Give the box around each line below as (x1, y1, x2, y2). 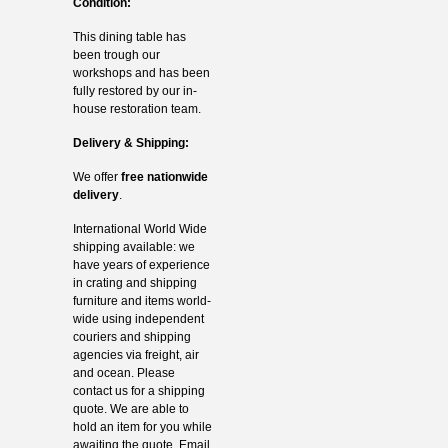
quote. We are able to (72, 401, 189, 416)
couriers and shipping (72, 329, 191, 344)
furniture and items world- (72, 293, 211, 308)
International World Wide (72, 221, 207, 236)
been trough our (72, 47, 160, 62)
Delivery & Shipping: (72, 135, 189, 150)
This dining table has (72, 29, 186, 44)
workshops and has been (72, 65, 210, 80)
